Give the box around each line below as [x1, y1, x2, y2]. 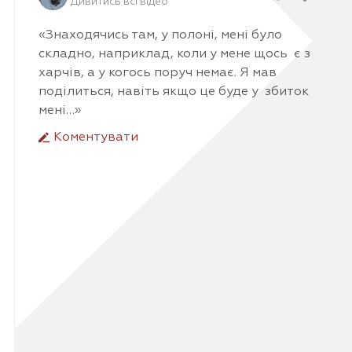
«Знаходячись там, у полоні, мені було [38, 28, 282, 42]
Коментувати [50, 130, 138, 144]
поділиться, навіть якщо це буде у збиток [38, 85, 309, 98]
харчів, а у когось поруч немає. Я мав [38, 66, 277, 79]
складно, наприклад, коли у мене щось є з [38, 47, 310, 60]
